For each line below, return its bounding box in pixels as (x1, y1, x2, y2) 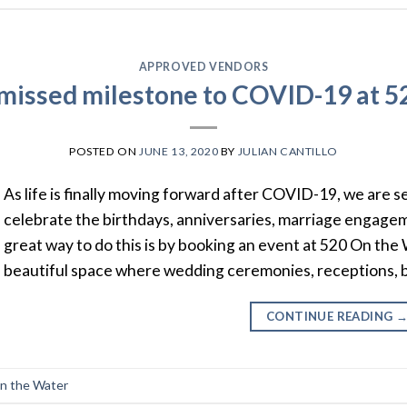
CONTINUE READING (266, 309, 396, 324)
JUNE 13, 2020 (139, 144, 219, 159)
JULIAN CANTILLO (237, 144, 338, 159)
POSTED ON (69, 144, 140, 159)
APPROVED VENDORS (138, 59, 269, 74)
